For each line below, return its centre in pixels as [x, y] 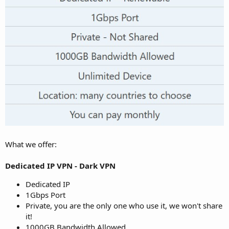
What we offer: [31, 144]
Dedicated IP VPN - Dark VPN [60, 165]
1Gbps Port [45, 194]
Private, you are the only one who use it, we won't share [124, 205]
